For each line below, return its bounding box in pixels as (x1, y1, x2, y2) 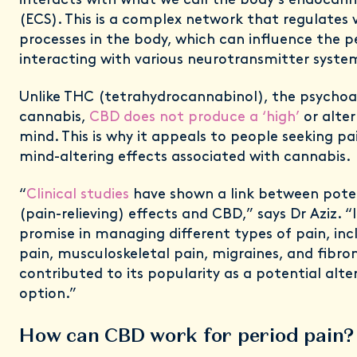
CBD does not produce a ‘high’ (89, 110, 304, 125)
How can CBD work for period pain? (19, 323, 355, 347)
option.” (19, 287, 76, 302)
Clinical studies (26, 187, 129, 202)
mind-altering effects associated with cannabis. (19, 150, 351, 165)
